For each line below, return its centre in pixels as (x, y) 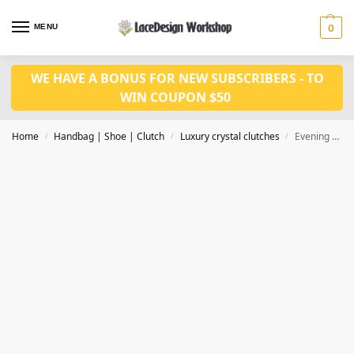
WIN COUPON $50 (177, 97)
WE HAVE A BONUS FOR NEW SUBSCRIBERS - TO (177, 78)
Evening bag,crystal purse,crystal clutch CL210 (314, 136)
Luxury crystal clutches (230, 136)
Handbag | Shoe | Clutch (109, 136)
